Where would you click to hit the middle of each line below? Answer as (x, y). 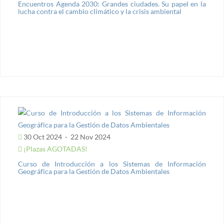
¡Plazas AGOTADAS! (55, 149)
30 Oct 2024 (43, 137)
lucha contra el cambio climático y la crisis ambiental (100, 11)
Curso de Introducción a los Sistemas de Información (112, 164)
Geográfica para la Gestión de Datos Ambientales (94, 171)
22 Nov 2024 (90, 137)
